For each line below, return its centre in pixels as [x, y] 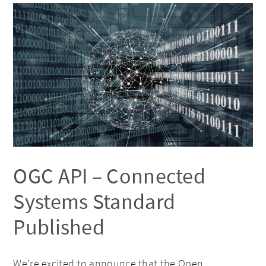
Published [59, 227]
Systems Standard [94, 201]
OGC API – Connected [110, 176]
